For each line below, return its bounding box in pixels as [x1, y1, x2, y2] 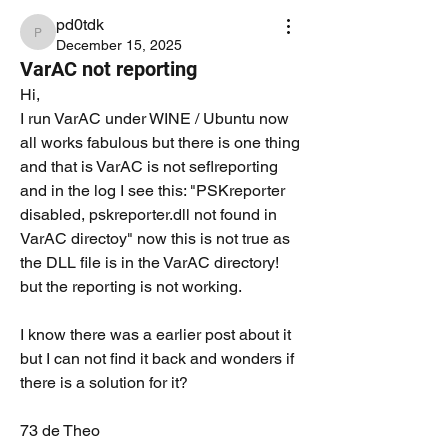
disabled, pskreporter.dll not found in [20, 205, 277, 224]
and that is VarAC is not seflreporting [20, 157, 278, 176]
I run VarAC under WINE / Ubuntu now [20, 109, 289, 128]
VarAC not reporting [20, 57, 197, 81]
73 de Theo [20, 421, 100, 440]
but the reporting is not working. [20, 277, 242, 296]
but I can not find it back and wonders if [20, 349, 294, 368]
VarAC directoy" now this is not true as [20, 229, 290, 248]
